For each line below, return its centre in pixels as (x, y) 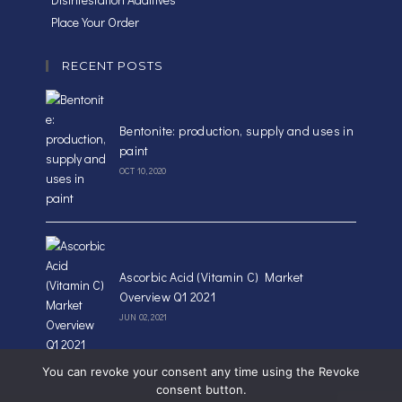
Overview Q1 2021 (167, 297)
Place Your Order (95, 22)
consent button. (201, 389)
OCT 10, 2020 (143, 171)
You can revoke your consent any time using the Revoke (201, 371)
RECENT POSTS (112, 66)
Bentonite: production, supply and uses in (236, 131)
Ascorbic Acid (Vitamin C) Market (211, 277)
